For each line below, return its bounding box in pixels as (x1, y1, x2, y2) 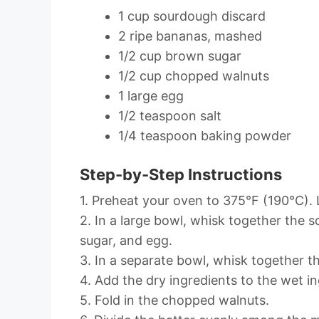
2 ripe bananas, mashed (118, 28, 262, 44)
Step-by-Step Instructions (80, 165, 282, 184)
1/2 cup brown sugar (118, 48, 241, 64)
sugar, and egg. (80, 233, 172, 249)
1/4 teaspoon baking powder (118, 128, 291, 144)
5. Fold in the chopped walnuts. (80, 293, 269, 308)
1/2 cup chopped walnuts (118, 68, 269, 84)
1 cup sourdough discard (118, 9, 266, 24)
